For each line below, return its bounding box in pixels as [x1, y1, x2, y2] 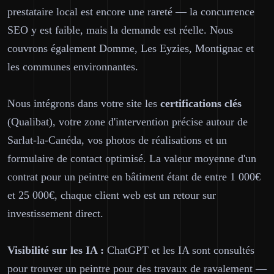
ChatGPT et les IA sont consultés [104, 244, 254, 256]
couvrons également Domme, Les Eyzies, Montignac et [7, 42, 254, 54]
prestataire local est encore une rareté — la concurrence [7, 6, 254, 18]
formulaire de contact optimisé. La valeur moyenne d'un [7, 152, 256, 165]
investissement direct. [7, 207, 103, 220]
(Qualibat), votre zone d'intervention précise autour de [7, 116, 248, 128]
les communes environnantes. [7, 61, 138, 73]
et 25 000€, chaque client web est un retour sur [7, 189, 216, 201]
